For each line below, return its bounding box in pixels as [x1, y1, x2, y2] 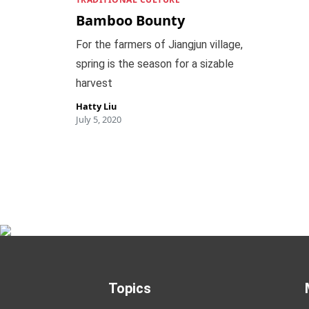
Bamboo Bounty [75, 11, 185, 30]
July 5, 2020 [75, 113, 121, 126]
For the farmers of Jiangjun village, [75, 38, 243, 51]
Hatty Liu [75, 100, 117, 112]
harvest [75, 77, 112, 90]
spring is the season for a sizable [75, 57, 234, 70]
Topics [108, 280, 151, 297]
